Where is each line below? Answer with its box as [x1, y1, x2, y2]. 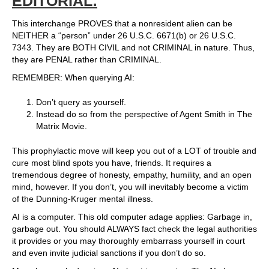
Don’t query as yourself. [36, 97, 126, 107]
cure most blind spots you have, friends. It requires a [12, 158, 211, 168]
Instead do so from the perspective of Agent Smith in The [36, 109, 252, 119]
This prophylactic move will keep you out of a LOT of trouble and [12, 146, 256, 156]
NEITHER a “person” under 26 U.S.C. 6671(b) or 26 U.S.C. [12, 31, 236, 41]
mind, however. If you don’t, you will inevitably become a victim [12, 182, 249, 192]
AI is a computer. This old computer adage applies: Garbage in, [12, 212, 252, 222]
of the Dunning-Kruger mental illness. [12, 194, 153, 204]
